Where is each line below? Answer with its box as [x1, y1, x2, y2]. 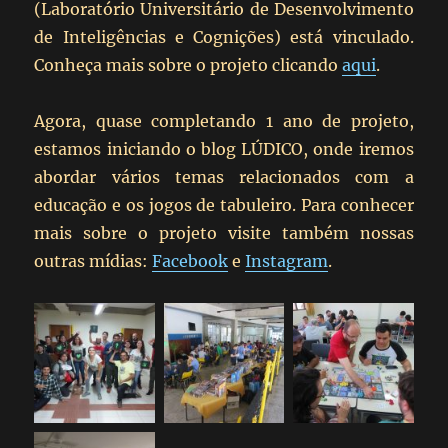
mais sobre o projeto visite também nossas [34, 222, 414, 243]
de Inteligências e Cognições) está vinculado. [34, 26, 414, 47]
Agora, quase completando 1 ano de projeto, [34, 110, 414, 131]
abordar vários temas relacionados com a [34, 166, 414, 187]
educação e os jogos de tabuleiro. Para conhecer [34, 194, 414, 215]
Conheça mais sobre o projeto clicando [34, 54, 343, 75]
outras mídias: [34, 250, 153, 271]
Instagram [245, 250, 329, 271]
